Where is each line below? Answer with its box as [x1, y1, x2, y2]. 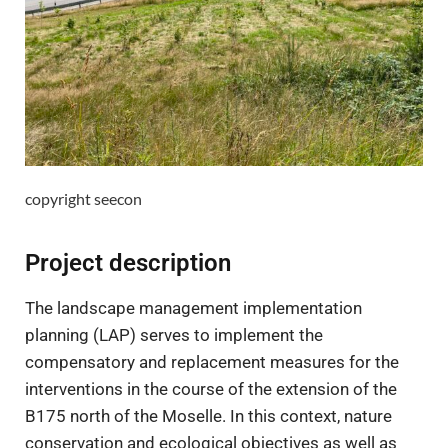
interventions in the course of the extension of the [25, 378, 397, 399]
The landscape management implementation [25, 297, 362, 318]
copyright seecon [25, 188, 142, 208]
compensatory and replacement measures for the [25, 351, 399, 372]
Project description [25, 248, 231, 277]
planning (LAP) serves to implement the [25, 324, 323, 345]
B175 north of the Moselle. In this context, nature [25, 405, 392, 426]
